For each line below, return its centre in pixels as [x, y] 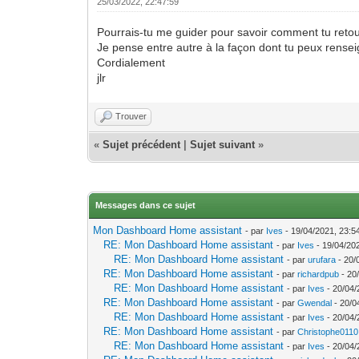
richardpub [319, 274]
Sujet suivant [223, 144]
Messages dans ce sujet [146, 205]
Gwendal [315, 303]
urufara [322, 259]
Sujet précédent [142, 144]
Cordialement [131, 62]
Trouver [131, 116]
